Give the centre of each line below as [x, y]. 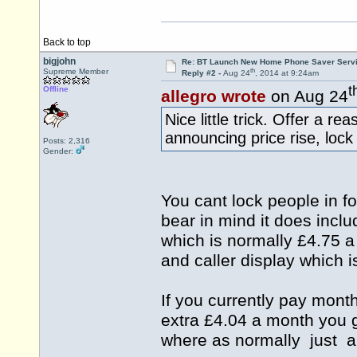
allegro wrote [214, 97]
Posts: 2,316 [67, 141]
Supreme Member [76, 71]
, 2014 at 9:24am [286, 73]
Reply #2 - [202, 73]
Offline [56, 89]
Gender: [59, 151]
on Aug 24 [307, 97]
